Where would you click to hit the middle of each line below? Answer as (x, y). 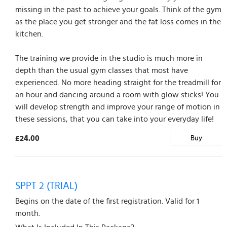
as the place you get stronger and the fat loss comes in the (118, 22)
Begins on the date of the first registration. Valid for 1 (107, 201)
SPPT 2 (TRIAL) (46, 185)
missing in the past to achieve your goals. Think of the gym (118, 9)
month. (28, 213)
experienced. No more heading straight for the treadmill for (118, 82)
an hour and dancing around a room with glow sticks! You (117, 94)
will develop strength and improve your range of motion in (118, 107)
